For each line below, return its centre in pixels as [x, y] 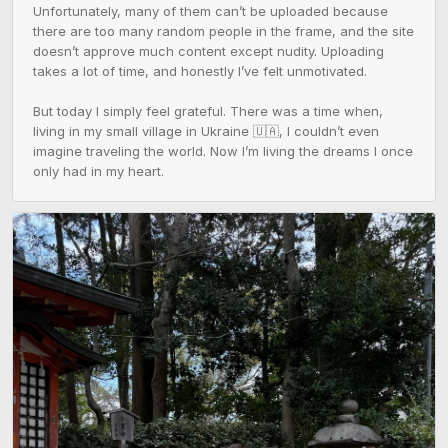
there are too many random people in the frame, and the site [223, 31]
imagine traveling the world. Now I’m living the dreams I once [223, 151]
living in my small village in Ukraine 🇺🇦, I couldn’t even [206, 131]
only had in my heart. [98, 171]
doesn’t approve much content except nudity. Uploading [208, 51]
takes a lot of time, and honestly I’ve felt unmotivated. [200, 71]
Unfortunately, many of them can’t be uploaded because [210, 11]
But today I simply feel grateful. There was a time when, [208, 111]
